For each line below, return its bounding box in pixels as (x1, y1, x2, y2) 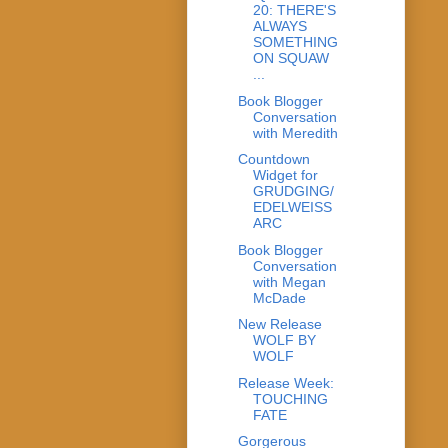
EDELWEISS (252, 199, 332, 216)
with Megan (252, 273, 326, 290)
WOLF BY (252, 332, 316, 349)
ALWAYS (252, 18, 307, 35)
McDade (252, 289, 306, 306)
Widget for (252, 167, 318, 184)
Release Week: (237, 374, 334, 391)
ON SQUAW (252, 50, 329, 67)
